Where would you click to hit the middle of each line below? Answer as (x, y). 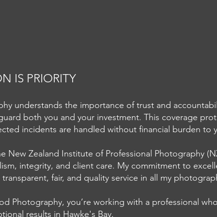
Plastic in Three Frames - (92, 139)
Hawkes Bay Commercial (92, 149)
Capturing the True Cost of (95, 129)
